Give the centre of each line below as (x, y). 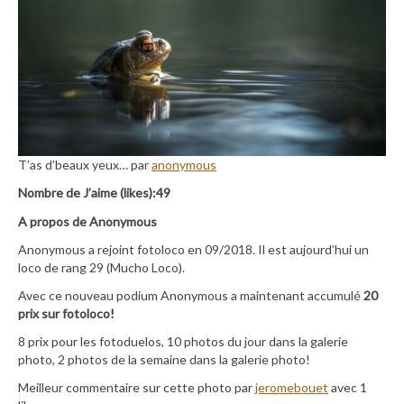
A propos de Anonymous (87, 221)
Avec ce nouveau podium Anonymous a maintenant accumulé (191, 295)
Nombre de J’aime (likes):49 (94, 193)
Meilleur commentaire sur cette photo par (137, 388)
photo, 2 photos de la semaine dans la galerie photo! (164, 360)
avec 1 (348, 388)
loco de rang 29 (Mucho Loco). (101, 267)
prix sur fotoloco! (66, 313)
